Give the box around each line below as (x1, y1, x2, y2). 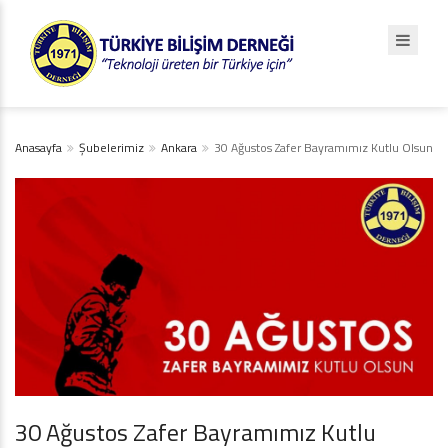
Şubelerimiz (79, 138, 144, 157)
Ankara (161, 138, 197, 157)
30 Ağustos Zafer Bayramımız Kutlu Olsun (214, 138, 433, 157)
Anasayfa (15, 138, 62, 157)
